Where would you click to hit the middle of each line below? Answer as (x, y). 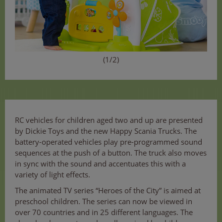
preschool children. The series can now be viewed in (104, 201)
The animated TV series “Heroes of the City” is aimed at (108, 190)
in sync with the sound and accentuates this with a (100, 163)
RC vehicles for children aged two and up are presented (109, 120)
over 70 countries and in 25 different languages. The (104, 212)
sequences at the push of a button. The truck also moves (111, 152)
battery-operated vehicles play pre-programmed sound (109, 141)
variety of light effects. (53, 174)
